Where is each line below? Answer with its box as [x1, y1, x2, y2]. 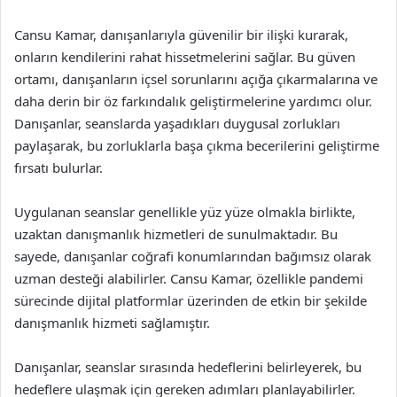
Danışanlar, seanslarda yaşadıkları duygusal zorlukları [14, 113, 340, 132]
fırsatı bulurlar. [14, 158, 103, 176]
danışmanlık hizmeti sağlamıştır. [14, 313, 210, 331]
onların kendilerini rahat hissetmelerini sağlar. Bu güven [14, 47, 355, 66]
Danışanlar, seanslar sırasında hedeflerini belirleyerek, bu [14, 357, 362, 376]
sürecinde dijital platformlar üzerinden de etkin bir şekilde [14, 291, 367, 309]
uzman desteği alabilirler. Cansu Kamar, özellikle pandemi [14, 269, 363, 287]
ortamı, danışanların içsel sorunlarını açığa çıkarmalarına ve [14, 69, 378, 88]
